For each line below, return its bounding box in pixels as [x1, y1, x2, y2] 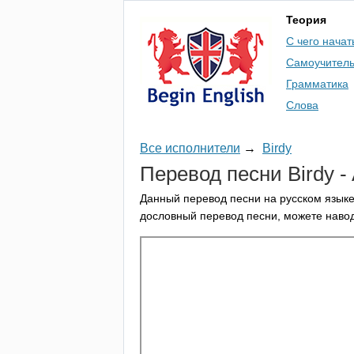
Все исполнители [140, 141, 240, 155]
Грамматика [286, 77, 348, 90]
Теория [286, 13, 326, 26]
